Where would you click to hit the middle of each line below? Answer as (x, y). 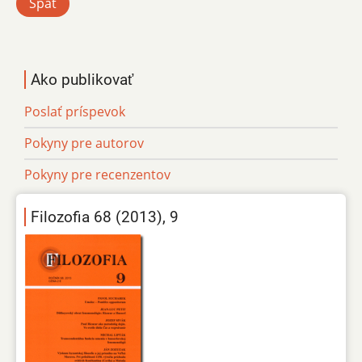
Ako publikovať (82, 79)
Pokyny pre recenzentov (97, 174)
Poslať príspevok (75, 111)
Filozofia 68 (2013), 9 (105, 217)
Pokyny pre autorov (84, 143)
